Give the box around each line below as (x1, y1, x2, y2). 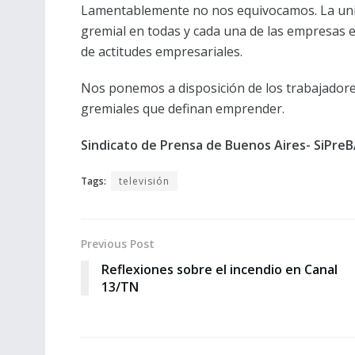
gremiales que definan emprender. (81, 99, 284, 117)
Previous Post (81, 235, 155, 251)
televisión (119, 174, 170, 188)
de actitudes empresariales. (81, 42, 242, 60)
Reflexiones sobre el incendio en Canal (101, 260, 338, 278)
